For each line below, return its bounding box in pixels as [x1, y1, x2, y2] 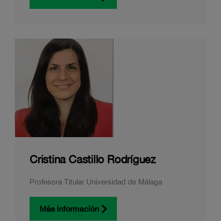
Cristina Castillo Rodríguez [30, 153, 156, 166]
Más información [39, 204, 99, 213]
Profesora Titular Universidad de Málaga [30, 178, 162, 186]
